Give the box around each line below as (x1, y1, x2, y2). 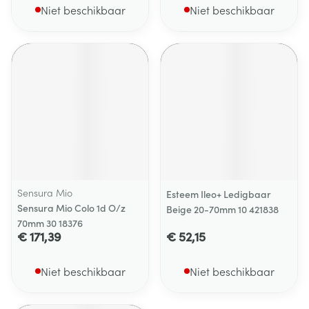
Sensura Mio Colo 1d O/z (17, 201, 126, 215)
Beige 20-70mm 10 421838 (166, 202, 279, 216)
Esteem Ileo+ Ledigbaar (166, 187, 271, 201)
